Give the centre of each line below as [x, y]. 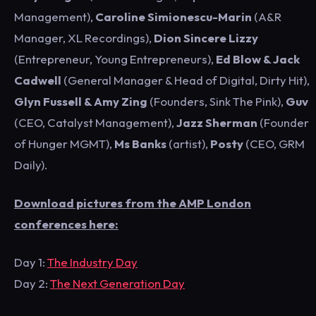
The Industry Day [92, 262]
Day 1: [31, 262]
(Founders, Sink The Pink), [215, 102]
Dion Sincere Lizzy [206, 38]
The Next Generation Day [117, 284]
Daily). [31, 165]
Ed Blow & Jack [258, 59]
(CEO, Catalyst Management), [95, 123]
